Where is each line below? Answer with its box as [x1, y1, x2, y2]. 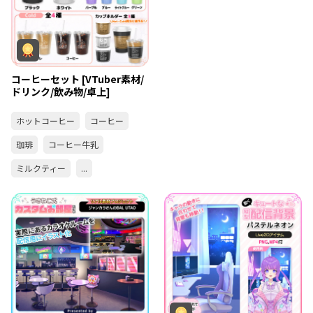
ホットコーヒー [16, 114, 75, 126]
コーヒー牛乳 [48, 138, 99, 150]
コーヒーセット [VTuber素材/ [11, 71, 144, 86]
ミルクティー [16, 161, 66, 174]
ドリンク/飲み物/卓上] [11, 84, 110, 99]
